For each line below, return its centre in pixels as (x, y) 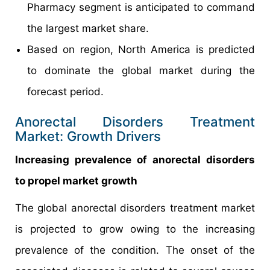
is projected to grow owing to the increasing (135, 229)
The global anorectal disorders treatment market (135, 208)
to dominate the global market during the (141, 70)
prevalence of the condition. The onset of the (135, 250)
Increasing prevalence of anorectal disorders (135, 159)
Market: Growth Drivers (88, 136)
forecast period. (65, 91)
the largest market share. (88, 28)
